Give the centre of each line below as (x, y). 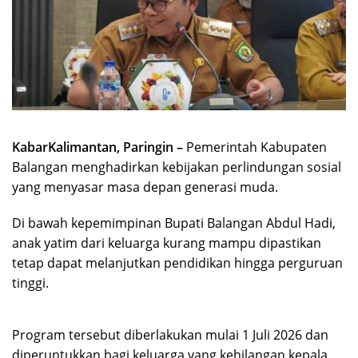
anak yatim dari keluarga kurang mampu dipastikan (167, 243)
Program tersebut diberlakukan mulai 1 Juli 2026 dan (170, 334)
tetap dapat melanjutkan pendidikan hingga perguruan (177, 263)
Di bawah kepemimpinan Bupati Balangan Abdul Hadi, (174, 223)
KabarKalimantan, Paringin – (99, 147)
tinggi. (30, 282)
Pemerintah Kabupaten (257, 147)
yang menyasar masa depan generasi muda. (145, 187)
